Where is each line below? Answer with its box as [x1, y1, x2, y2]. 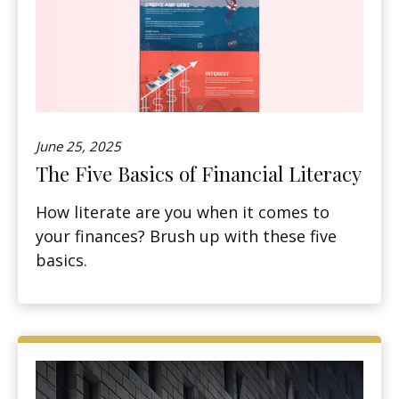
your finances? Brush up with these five [36, 225, 337, 248]
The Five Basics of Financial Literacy [36, 160, 362, 188]
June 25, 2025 [36, 137, 121, 156]
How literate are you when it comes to [36, 201, 330, 224]
